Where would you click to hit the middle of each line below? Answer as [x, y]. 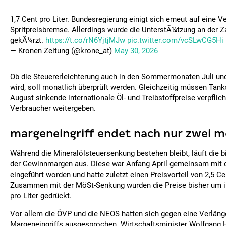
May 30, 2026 [136, 51]
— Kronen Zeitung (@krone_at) [62, 51]
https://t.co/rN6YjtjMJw [85, 40]
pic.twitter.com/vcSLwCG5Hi [175, 40]
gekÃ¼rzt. [28, 40]
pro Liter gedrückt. [41, 196]
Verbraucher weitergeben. [53, 108]
